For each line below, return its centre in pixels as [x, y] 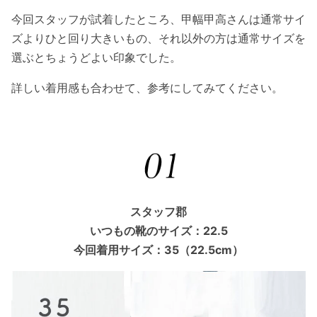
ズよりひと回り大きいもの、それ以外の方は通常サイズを [158, 38]
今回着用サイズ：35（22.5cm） [158, 249]
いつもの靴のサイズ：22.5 [158, 230]
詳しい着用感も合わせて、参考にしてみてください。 [147, 87]
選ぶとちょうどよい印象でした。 [96, 57]
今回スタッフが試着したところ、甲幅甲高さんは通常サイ [158, 19]
